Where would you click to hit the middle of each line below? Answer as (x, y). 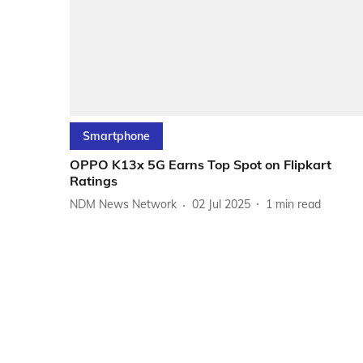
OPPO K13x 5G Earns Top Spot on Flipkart (201, 164)
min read (298, 205)
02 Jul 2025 (221, 205)
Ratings (94, 180)
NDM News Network (123, 205)
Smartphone (116, 136)
